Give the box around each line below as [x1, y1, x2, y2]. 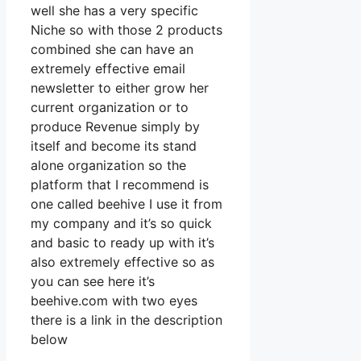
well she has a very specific [31, 2, 198, 19]
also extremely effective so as [31, 254, 214, 271]
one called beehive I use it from [31, 196, 222, 213]
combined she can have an [31, 41, 193, 58]
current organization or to [31, 99, 189, 116]
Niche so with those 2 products [31, 22, 222, 39]
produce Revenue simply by [31, 118, 200, 135]
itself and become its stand [31, 138, 197, 155]
